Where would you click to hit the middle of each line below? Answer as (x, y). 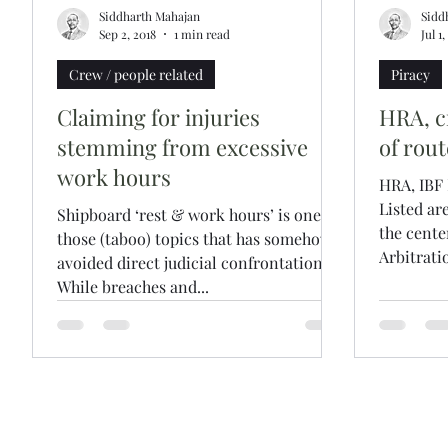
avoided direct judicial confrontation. (192, 262)
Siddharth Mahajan (149, 16)
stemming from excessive (182, 146)
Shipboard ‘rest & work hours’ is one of (198, 214)
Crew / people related (136, 74)
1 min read (202, 33)
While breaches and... (133, 286)
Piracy (410, 74)
